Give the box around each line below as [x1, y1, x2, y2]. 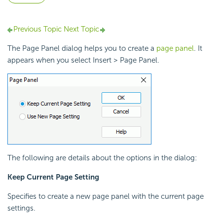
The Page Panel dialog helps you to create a [7, 44, 156, 53]
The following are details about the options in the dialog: [7, 153, 197, 163]
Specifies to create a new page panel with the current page [7, 192, 204, 201]
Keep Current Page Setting [7, 173, 99, 182]
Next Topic [62, 25, 99, 34]
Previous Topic [13, 25, 62, 34]
